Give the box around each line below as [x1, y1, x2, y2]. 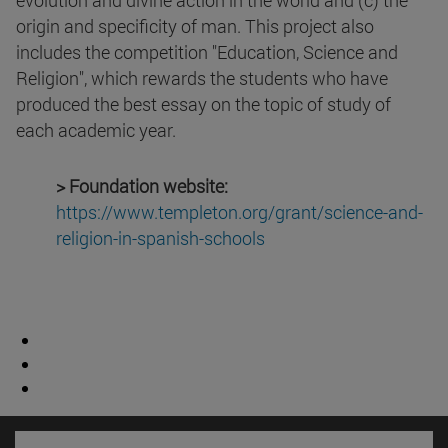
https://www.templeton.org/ [56, 200, 275, 225]
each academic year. [16, 118, 176, 143]
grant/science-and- [275, 200, 423, 225]
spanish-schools [137, 226, 265, 251]
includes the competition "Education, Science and [16, 40, 398, 65]
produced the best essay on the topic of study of [16, 92, 391, 117]
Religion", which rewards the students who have [16, 66, 388, 91]
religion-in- [56, 226, 137, 251]
